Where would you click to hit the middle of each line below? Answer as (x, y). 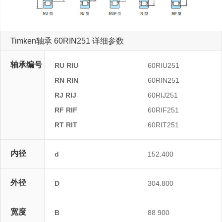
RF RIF (66, 110)
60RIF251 (163, 110)
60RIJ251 (163, 95)
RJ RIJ (65, 95)
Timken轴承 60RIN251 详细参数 (67, 41)
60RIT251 (163, 125)
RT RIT (66, 125)
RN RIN (66, 81)
